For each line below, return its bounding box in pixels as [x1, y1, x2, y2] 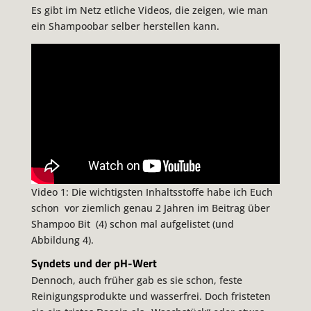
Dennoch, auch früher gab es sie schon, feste [31, 274, 242, 287]
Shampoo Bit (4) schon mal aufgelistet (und [31, 217, 234, 230]
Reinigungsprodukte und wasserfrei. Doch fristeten [31, 289, 271, 303]
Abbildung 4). [31, 233, 94, 246]
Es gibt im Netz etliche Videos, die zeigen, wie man [31, 3, 268, 17]
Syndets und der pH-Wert [31, 255, 157, 272]
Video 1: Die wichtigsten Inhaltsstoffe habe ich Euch [31, 185, 273, 199]
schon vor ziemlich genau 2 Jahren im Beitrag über [31, 201, 270, 215]
